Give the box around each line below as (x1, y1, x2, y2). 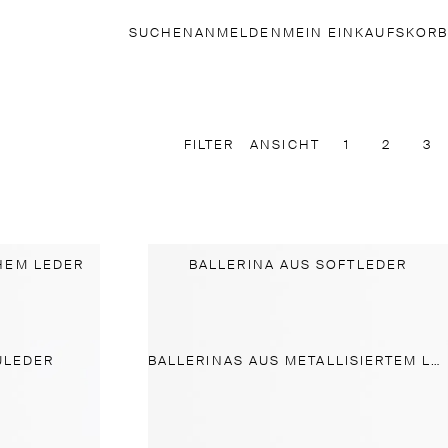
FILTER (183, 138, 235, 152)
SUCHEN (128, 26, 195, 40)
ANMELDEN (194, 26, 283, 40)
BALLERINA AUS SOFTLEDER (189, 259, 407, 272)
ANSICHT (250, 138, 320, 152)
